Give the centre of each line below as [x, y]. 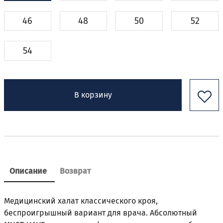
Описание [28, 171]
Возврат [75, 171]
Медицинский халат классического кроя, [81, 201]
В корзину [93, 95]
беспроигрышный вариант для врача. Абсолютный [101, 213]
